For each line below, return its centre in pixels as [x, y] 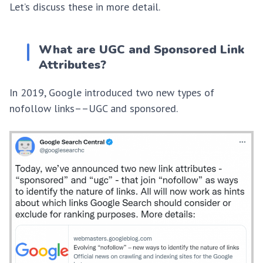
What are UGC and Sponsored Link [141, 49]
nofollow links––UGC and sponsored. [94, 108]
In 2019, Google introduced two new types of [112, 92]
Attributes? [73, 65]
